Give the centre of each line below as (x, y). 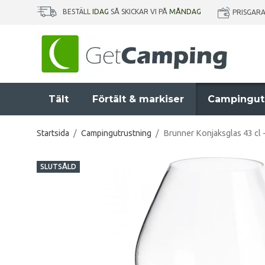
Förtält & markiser (138, 99)
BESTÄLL (77, 12)
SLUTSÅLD (58, 167)
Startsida (53, 133)
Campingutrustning (116, 133)
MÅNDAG (185, 12)
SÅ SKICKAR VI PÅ (139, 12)
